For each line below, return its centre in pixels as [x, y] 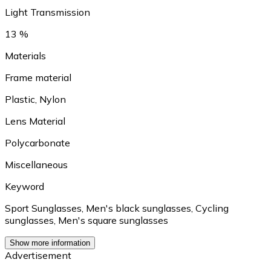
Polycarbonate [38, 142]
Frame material [38, 77]
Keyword [24, 186]
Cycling [212, 208]
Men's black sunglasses [139, 208]
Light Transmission [47, 12]
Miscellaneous [36, 164]
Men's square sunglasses [113, 220]
